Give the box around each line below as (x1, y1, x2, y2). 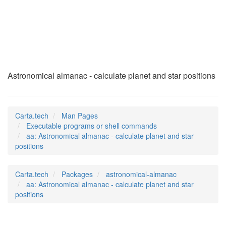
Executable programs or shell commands (26, 121, 157, 131)
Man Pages (62, 110, 98, 121)
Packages (62, 169, 93, 179)
